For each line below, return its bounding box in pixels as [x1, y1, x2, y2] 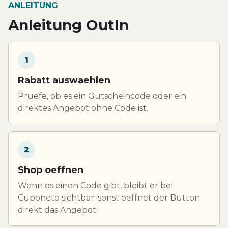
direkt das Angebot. [18, 205, 98, 215]
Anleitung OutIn [8, 16, 129, 34]
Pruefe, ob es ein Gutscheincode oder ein [18, 91, 186, 101]
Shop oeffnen [18, 164, 83, 176]
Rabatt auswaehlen [18, 74, 110, 86]
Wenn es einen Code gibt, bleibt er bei [18, 180, 173, 190]
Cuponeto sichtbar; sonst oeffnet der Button [18, 192, 200, 203]
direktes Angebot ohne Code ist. [18, 103, 148, 113]
